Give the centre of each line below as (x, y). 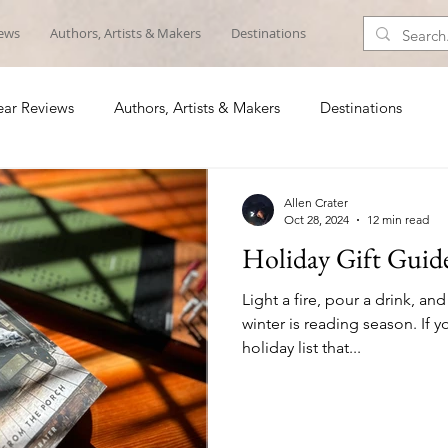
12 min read (398, 219)
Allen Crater (316, 202)
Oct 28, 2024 (316, 219)
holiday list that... (301, 347)
